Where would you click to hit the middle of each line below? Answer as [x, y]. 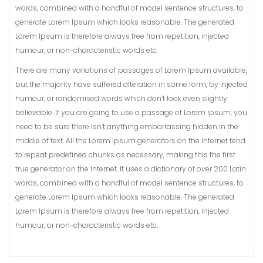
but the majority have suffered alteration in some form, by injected [131, 84]
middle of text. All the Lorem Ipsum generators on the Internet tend [130, 141]
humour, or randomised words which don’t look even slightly [121, 98]
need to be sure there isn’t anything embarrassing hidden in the [127, 127]
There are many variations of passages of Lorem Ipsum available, [131, 70]
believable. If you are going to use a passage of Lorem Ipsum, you [131, 112]
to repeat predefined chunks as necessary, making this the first [125, 155]
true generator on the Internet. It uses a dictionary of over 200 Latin [131, 169]
